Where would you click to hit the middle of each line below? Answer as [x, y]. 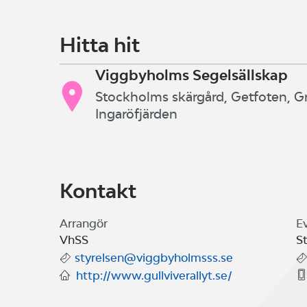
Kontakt [98, 191]
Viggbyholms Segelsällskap [192, 75]
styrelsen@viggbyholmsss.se [154, 258]
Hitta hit [100, 45]
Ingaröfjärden [136, 114]
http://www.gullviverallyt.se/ [154, 276]
